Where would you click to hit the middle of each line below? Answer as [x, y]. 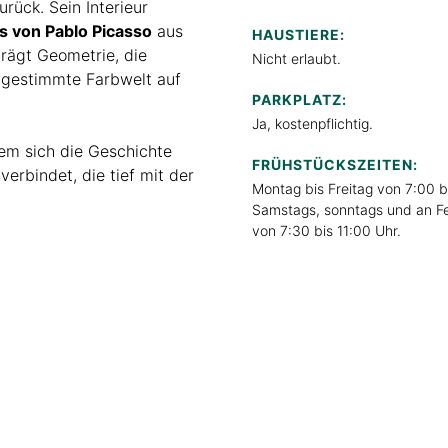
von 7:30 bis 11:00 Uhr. [326, 230]
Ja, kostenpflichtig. [312, 123]
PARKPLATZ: [299, 99]
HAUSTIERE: [298, 34]
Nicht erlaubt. [296, 58]
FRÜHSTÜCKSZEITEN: [335, 164]
